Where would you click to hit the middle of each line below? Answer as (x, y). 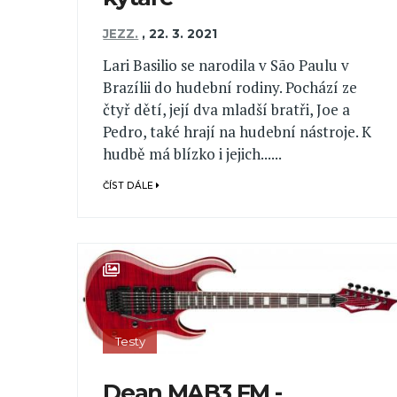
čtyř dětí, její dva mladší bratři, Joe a (227, 109)
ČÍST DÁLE (130, 185)
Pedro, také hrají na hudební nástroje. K (237, 131)
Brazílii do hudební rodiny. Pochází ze (230, 87)
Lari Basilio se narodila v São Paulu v (226, 65)
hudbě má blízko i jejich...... (193, 153)
